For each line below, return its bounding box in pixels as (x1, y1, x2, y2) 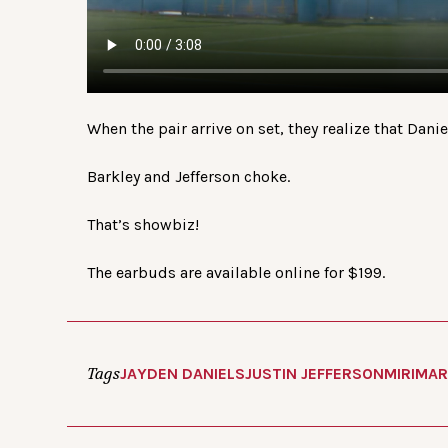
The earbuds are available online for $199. (87, 263, 385, 283)
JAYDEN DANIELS (120, 364, 245, 384)
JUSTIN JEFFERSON (245, 364, 384, 384)
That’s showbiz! (87, 215, 199, 235)
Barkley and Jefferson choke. (87, 167, 290, 187)
